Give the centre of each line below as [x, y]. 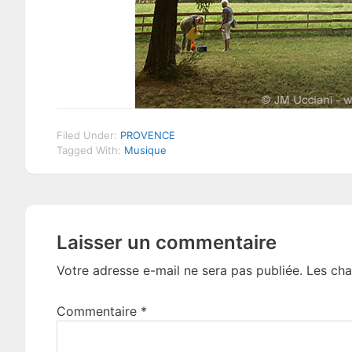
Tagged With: [90, 150]
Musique [145, 150]
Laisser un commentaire [167, 242]
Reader [65, 222]
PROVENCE [148, 135]
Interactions [92, 257]
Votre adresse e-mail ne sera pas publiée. [180, 270]
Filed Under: [88, 135]
